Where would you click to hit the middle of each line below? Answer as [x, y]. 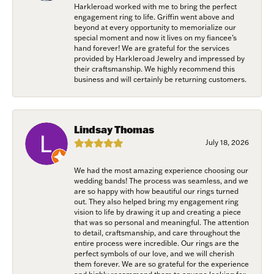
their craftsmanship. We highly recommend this [154, 68]
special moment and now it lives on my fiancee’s [155, 37]
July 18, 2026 [227, 142]
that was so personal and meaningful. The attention [161, 222]
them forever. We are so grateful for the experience [161, 264]
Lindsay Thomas [114, 129]
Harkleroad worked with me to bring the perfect [155, 6]
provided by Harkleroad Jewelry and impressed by [159, 58]
